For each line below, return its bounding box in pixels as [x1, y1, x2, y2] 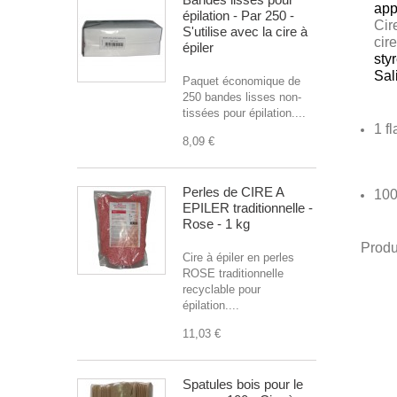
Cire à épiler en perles [183, 251, 294, 264]
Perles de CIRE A [183, 184, 284, 199]
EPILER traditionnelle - [183, 200, 313, 215]
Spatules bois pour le [183, 377, 303, 392]
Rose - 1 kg [183, 216, 250, 231]
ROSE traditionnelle [183, 267, 284, 280]
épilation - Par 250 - [183, 8, 294, 23]
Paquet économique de [183, 74, 300, 88]
